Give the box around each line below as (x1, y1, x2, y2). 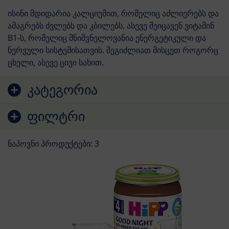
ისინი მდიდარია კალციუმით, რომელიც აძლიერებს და (8, 7, 219, 19)
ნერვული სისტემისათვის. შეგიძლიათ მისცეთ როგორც (8, 44, 218, 56)
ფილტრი (27, 107, 85, 125)
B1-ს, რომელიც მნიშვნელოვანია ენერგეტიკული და (8, 32, 206, 43)
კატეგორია (27, 81, 98, 99)
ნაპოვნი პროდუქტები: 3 (8, 138, 99, 149)
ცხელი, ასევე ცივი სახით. (8, 56, 104, 68)
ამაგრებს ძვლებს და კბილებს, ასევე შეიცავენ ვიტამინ (8, 19, 214, 31)
